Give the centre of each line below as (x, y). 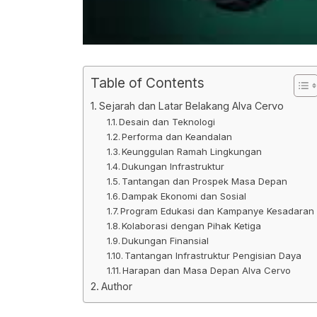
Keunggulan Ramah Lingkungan (192, 152)
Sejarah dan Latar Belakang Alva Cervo (191, 106)
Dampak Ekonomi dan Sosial (184, 196)
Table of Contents (148, 83)
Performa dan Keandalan (177, 137)
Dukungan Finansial (166, 241)
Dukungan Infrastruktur (173, 167)
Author (116, 287)
